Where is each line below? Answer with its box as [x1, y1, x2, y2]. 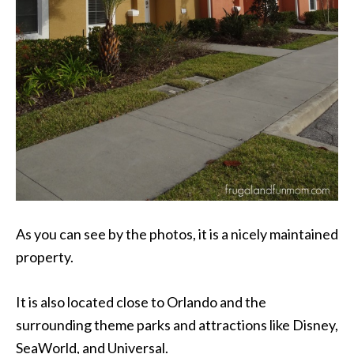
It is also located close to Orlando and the [16, 292, 266, 311]
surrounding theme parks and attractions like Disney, [16, 315, 338, 333]
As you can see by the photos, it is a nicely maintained [16, 224, 338, 243]
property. [16, 247, 73, 265]
